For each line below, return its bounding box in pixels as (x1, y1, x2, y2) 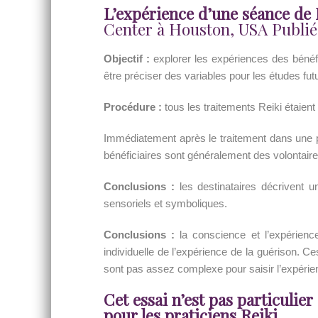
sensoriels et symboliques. (104, 197, 227, 209)
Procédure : (104, 101, 162, 113)
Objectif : (104, 53, 150, 65)
